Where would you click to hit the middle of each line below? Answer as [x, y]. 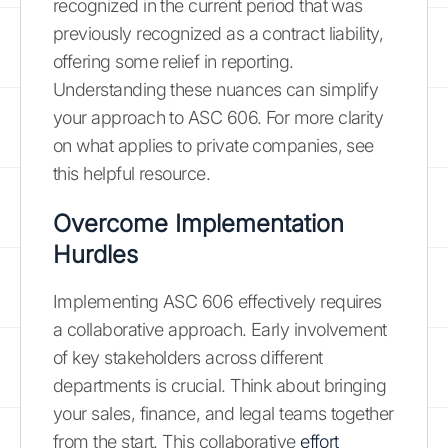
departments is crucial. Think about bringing [220, 385]
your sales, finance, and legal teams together [223, 413]
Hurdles [95, 254]
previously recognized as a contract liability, [218, 33]
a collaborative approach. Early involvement [220, 329]
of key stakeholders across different [188, 357]
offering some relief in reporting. [173, 61]
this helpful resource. [132, 173]
